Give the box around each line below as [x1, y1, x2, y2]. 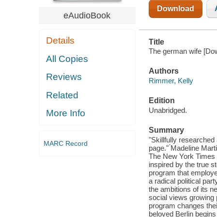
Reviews [46, 72, 82, 82]
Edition [148, 96, 175, 105]
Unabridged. [148, 106, 187, 114]
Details [46, 35, 75, 46]
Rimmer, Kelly [148, 77, 193, 85]
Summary [148, 126, 184, 135]
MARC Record [43, 139, 88, 147]
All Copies [46, 53, 89, 64]
